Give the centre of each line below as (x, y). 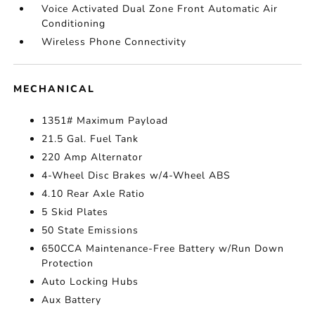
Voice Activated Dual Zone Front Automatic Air (160, 9)
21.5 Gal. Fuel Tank (90, 139)
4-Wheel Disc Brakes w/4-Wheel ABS (136, 175)
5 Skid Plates (75, 212)
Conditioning (74, 24)
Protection (68, 263)
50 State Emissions (90, 230)
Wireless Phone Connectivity (114, 42)
